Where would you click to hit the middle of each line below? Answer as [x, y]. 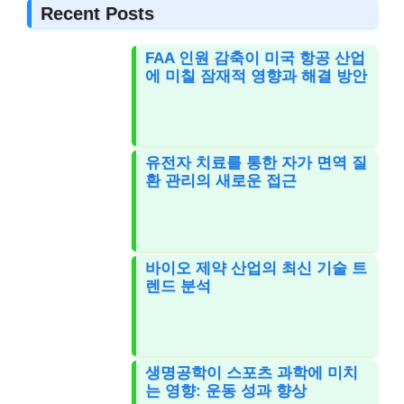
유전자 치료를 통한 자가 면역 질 [257, 163]
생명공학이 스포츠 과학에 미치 [252, 373]
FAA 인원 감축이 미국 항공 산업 [256, 58]
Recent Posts [97, 14]
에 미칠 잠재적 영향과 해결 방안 [257, 76]
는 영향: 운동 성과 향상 [226, 391]
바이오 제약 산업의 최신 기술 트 [257, 268]
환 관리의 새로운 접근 [221, 181]
